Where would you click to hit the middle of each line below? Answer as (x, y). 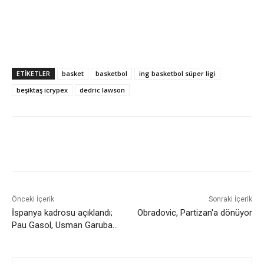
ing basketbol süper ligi (177, 73)
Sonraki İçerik (230, 199)
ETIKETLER (33, 73)
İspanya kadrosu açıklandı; (62, 212)
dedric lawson (102, 90)
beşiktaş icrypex (42, 90)
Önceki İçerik (33, 199)
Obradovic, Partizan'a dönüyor (194, 212)
